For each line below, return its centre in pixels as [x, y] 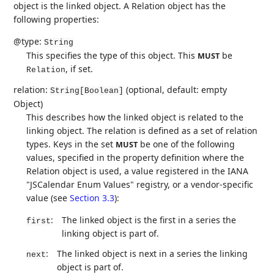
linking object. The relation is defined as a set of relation [142, 130]
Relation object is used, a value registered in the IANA [138, 171]
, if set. [80, 68]
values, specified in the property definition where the [135, 157]
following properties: [57, 19]
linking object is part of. [111, 233]
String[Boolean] [87, 91]
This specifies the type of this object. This [112, 55]
